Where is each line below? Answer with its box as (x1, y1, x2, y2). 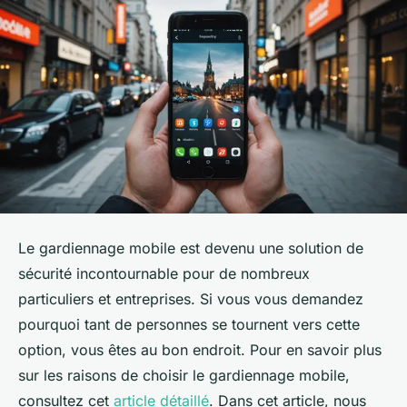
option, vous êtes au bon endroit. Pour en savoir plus (18, 340, 382, 359)
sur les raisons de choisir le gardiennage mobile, (18, 365, 350, 384)
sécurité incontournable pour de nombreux (18, 263, 310, 283)
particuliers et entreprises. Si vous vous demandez (18, 289, 363, 308)
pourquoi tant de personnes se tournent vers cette (18, 314, 360, 333)
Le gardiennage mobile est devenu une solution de (18, 238, 363, 257)
